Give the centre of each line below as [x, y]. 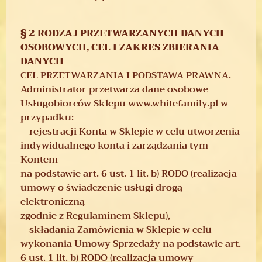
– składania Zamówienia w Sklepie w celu [116, 230]
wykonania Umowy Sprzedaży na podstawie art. [131, 244]
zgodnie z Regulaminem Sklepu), [95, 216]
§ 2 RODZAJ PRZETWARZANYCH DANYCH [122, 33]
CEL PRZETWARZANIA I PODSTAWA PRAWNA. [127, 75]
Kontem [39, 159]
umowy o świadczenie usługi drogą [101, 187]
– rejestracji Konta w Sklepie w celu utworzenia [130, 131]
